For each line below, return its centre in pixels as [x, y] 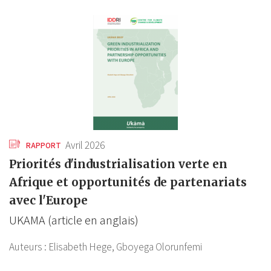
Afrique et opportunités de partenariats [128, 182]
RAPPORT [43, 145]
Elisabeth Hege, [81, 247]
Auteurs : [29, 247]
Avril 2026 [85, 145]
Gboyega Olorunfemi [159, 247]
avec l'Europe [48, 200]
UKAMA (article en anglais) [74, 220]
